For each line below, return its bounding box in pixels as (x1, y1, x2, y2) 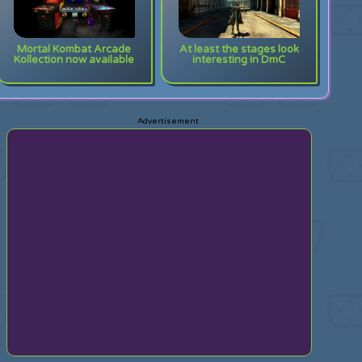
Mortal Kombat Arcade (17, 43, 132, 56)
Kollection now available (14, 53, 135, 70)
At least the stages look (179, 43, 299, 56)
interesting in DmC (192, 53, 286, 70)
